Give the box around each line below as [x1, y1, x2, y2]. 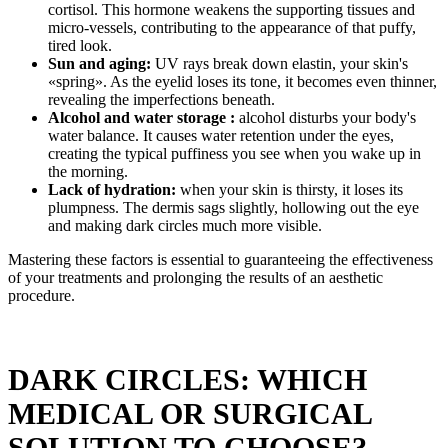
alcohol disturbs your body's [235, 108, 416, 126]
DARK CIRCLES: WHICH [8, 363, 367, 397]
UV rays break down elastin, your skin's [151, 54, 408, 72]
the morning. [48, 162, 128, 180]
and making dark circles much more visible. [48, 216, 322, 234]
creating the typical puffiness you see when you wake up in [48, 144, 421, 162]
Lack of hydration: [48, 180, 176, 198]
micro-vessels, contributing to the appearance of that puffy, [48, 18, 416, 36]
